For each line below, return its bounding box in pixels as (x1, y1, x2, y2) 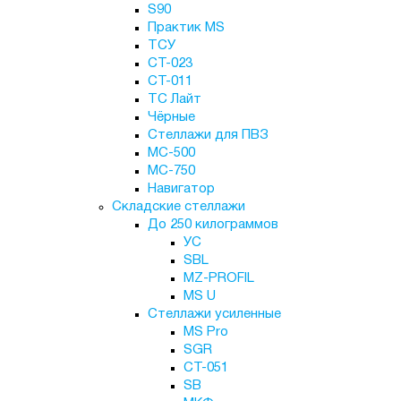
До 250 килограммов (147, 218, 278, 231)
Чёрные (147, 111, 195, 124)
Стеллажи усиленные (147, 308, 281, 320)
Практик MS (147, 21, 225, 34)
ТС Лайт (147, 93, 201, 106)
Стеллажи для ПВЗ (147, 129, 269, 141)
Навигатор (147, 183, 215, 195)
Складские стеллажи (111, 200, 245, 213)
